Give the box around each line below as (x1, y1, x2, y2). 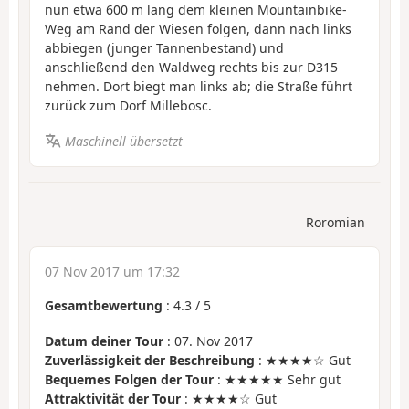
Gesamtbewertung (45, 297, 163, 315)
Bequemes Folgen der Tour (45, 370, 214, 388)
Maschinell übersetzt (64, 131, 183, 150)
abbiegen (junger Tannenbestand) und (45, 39, 284, 58)
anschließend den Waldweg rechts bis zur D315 (45, 58, 338, 77)
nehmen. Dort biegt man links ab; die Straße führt (45, 78, 352, 96)
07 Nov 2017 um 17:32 (45, 263, 180, 281)
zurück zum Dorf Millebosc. (45, 97, 212, 115)
